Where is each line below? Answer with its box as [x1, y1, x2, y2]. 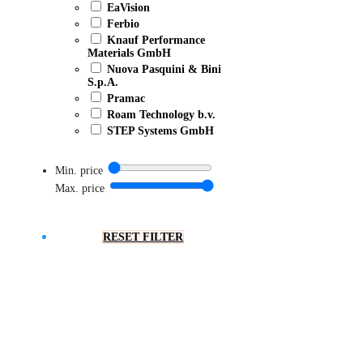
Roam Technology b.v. [107, 109, 216, 122]
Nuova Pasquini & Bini [107, 63, 221, 76]
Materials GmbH [88, 47, 171, 60]
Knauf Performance [107, 34, 205, 47]
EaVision [107, 2, 150, 15]
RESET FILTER [103, 230, 184, 243]
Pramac [107, 92, 145, 105]
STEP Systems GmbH [107, 125, 214, 138]
